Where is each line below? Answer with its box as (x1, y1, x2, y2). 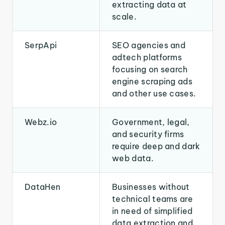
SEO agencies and (112, 40, 186, 50)
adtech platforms (112, 52, 182, 62)
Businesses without (112, 182, 190, 192)
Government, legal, (112, 117, 190, 127)
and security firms (112, 129, 184, 139)
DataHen (25, 182, 61, 192)
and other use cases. (112, 88, 196, 98)
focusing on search (112, 64, 188, 74)
